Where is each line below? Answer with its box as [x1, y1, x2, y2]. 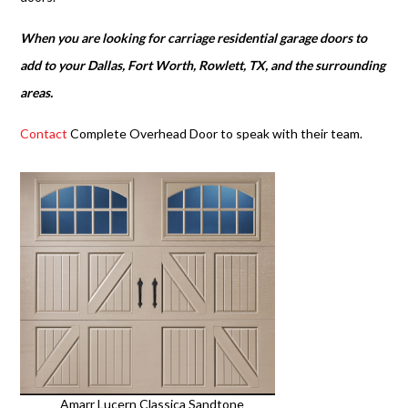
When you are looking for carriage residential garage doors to [20, 29, 368, 46]
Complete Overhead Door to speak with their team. [67, 125, 363, 141]
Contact [20, 125, 68, 141]
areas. [20, 84, 54, 100]
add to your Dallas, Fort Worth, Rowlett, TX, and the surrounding [20, 56, 386, 73]
